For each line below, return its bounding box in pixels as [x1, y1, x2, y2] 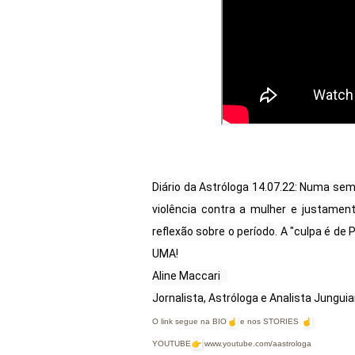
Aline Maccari [152, 269, 227, 282]
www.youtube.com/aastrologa [202, 338, 314, 348]
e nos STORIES [238, 316, 301, 326]
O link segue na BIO [152, 316, 227, 326]
